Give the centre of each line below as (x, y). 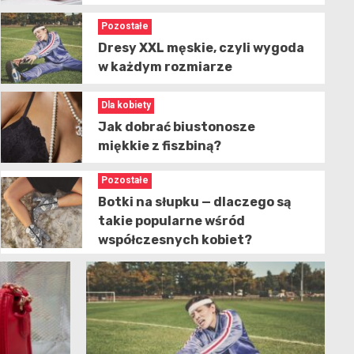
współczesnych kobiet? (175, 240)
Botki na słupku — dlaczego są (194, 202)
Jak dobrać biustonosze (176, 126)
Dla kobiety (126, 105)
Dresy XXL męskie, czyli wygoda (201, 47)
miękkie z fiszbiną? (159, 145)
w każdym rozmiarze (165, 66)
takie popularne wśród (171, 221)
